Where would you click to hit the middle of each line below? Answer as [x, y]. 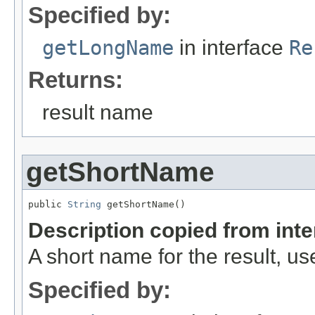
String [84, 204]
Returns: [76, 79]
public [48, 204]
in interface [231, 47]
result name [98, 112]
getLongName [108, 47]
